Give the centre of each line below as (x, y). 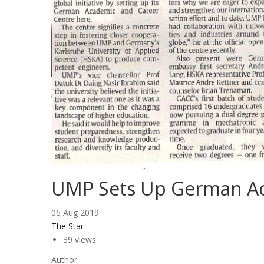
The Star (67, 226)
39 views (80, 239)
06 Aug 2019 (75, 212)
